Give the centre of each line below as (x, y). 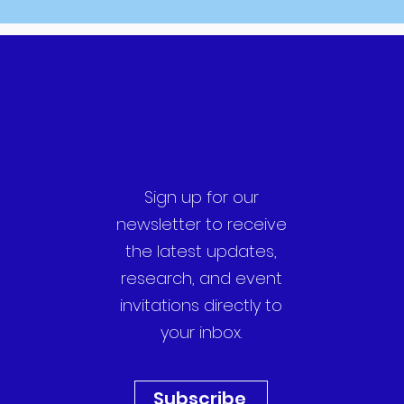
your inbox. (202, 332)
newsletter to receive (201, 224)
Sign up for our (201, 197)
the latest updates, (202, 251)
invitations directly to (202, 305)
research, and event (201, 278)
